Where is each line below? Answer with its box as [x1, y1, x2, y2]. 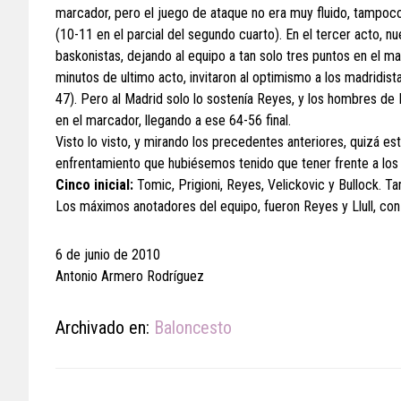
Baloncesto [154, 317, 232, 338]
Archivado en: [55, 317, 154, 338]
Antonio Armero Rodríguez [55, 268, 204, 285]
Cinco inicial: [55, 176, 133, 193]
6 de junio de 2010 [55, 246, 160, 263]
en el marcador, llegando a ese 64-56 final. [55, 112, 291, 129]
